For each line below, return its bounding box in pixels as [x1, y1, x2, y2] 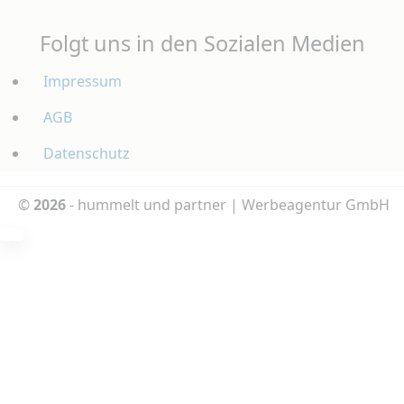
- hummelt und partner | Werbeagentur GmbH [66, 194, 390, 215]
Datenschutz [43, 142, 130, 163]
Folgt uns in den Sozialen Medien [39, 28, 365, 58]
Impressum [43, 70, 122, 91]
